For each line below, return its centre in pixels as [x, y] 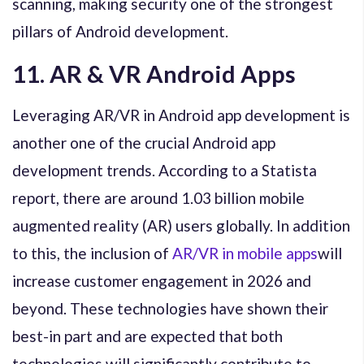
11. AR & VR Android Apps [154, 73]
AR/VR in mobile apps [245, 253]
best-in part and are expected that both [147, 336]
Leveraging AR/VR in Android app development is [181, 115]
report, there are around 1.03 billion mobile [158, 197]
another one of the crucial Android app [144, 142]
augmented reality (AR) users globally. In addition [181, 225]
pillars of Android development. [120, 31]
